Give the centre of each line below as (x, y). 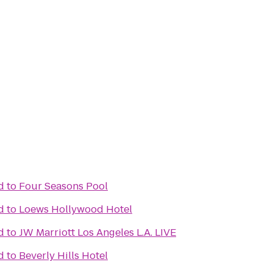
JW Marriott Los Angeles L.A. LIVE (97, 232)
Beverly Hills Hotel (63, 256)
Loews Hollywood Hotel (76, 209)
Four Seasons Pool (63, 186)
